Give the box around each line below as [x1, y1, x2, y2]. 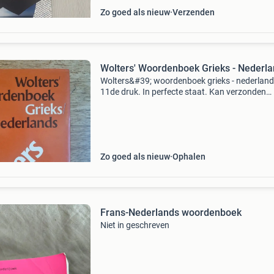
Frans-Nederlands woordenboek [100, 207, 242, 218]
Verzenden [172, 7, 215, 17]
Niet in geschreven [100, 220, 169, 230]
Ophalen [172, 152, 206, 161]
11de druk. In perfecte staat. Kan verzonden [100, 87, 266, 97]
